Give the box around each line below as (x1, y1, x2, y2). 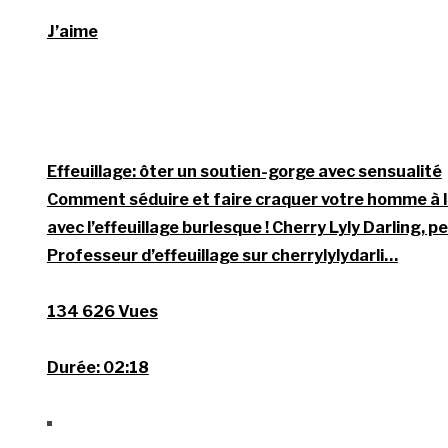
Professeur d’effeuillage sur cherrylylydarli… (46, 246, 398, 266)
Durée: (46, 358, 100, 378)
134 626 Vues (46, 302, 158, 322)
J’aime (46, 22, 98, 42)
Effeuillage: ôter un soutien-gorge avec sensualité (46, 162, 442, 182)
